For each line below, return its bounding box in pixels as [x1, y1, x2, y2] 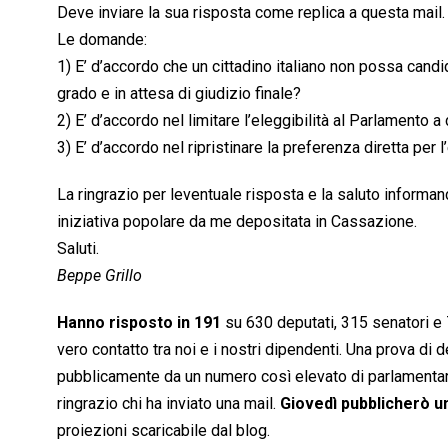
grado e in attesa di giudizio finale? [57, 83, 301, 103]
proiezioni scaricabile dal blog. [57, 420, 270, 440]
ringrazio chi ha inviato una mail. [57, 393, 280, 413]
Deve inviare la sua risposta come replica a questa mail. [57, 2, 445, 22]
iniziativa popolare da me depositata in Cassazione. [57, 211, 417, 231]
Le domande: [57, 29, 147, 49]
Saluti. [57, 238, 99, 258]
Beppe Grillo [57, 265, 142, 285]
